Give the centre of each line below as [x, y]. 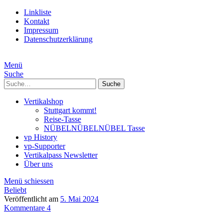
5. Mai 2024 [79, 199]
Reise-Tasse [62, 119]
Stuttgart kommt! [70, 110]
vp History [41, 137]
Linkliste [38, 12]
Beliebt [15, 190]
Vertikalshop [44, 101]
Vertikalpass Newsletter [61, 155]
